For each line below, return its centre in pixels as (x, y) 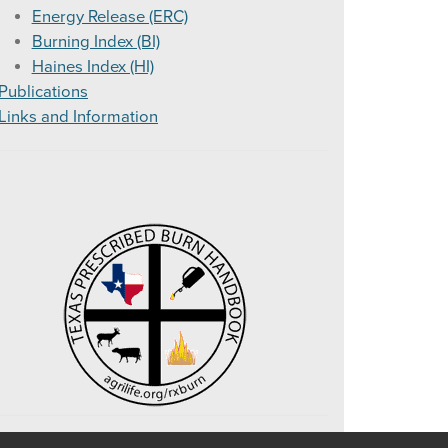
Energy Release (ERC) (109, 17)
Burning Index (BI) (95, 42)
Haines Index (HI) (92, 67)
